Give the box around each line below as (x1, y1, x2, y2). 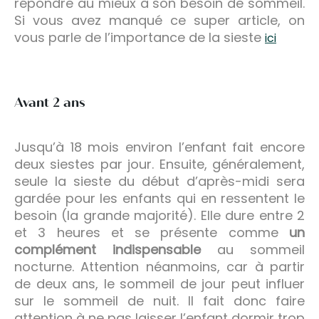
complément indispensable (14, 240, 201, 258)
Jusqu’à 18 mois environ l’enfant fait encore (14, 137, 305, 156)
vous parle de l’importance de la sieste (14, 28, 265, 46)
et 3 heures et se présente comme (14, 223, 289, 241)
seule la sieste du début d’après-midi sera (14, 172, 305, 190)
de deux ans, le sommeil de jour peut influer (14, 274, 305, 293)
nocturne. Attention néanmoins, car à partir (14, 257, 305, 276)
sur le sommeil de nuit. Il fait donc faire (14, 291, 305, 310)
